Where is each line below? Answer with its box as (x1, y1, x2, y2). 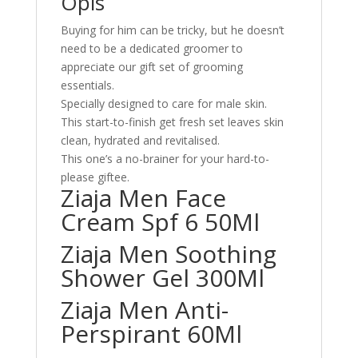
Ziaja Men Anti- (60, 293, 229, 326)
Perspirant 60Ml (60, 317, 242, 350)
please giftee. (60, 169, 129, 185)
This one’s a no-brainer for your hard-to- (60, 151, 269, 166)
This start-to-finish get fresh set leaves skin (60, 114, 284, 129)
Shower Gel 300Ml (60, 261, 265, 294)
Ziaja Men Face (60, 181, 226, 214)
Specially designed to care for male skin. (60, 96, 267, 111)
